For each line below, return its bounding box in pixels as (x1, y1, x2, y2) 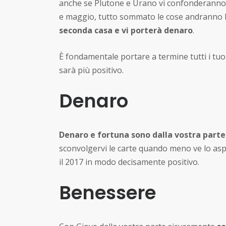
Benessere (59, 180, 156, 206)
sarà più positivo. (59, 64, 124, 76)
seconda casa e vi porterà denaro (59, 24, 193, 36)
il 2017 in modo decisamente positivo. (59, 156, 199, 167)
